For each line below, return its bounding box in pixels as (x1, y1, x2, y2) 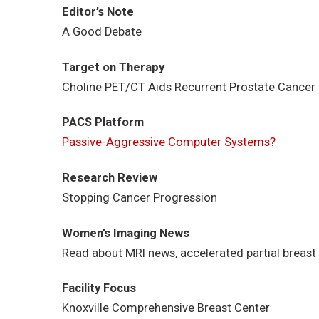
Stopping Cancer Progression (62, 191, 217, 205)
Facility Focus (62, 281, 136, 296)
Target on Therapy (62, 60, 164, 74)
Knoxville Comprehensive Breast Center (62, 301, 270, 315)
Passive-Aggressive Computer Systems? (62, 135, 276, 150)
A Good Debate (62, 25, 142, 39)
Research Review (62, 171, 157, 185)
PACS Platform (62, 115, 144, 130)
